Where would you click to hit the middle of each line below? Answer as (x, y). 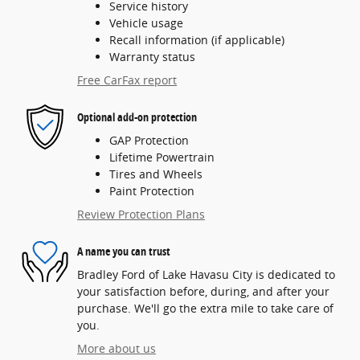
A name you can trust (124, 251)
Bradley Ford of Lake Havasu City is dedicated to (206, 275)
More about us (117, 349)
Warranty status (152, 57)
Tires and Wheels (156, 174)
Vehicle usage (146, 23)
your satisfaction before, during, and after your (203, 292)
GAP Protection (149, 141)
